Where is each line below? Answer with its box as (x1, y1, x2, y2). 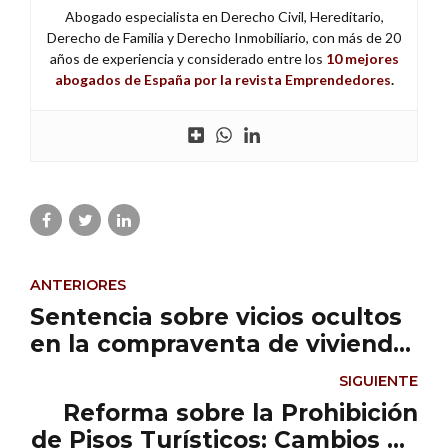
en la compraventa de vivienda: (30, 329, 414, 358)
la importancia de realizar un (30, 356, 382, 385)
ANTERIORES (30, 276, 126, 295)
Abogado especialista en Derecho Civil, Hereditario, (64, 8, 384, 26)
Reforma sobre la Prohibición (63, 398, 418, 427)
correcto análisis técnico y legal (30, 383, 418, 412)
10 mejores (325, 50, 399, 68)
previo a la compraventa (30, 410, 328, 439)
